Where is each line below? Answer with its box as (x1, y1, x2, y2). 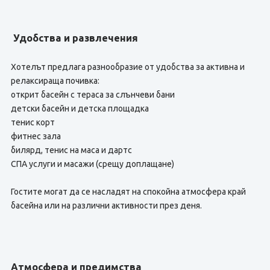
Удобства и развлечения (10, 33, 138, 43)
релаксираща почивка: (10, 76, 99, 86)
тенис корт (10, 118, 55, 127)
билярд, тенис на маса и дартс (10, 145, 132, 155)
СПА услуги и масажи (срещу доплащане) (10, 159, 174, 169)
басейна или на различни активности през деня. (10, 201, 202, 210)
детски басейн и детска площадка (10, 104, 149, 113)
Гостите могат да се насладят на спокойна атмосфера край (10, 187, 246, 196)
